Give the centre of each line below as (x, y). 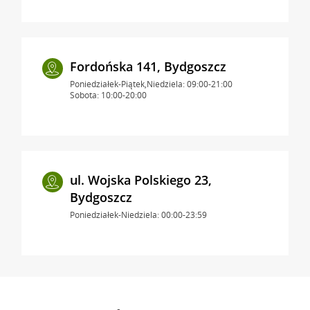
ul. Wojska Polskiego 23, (140, 180)
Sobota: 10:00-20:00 (108, 95)
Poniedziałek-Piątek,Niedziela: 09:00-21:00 (151, 84)
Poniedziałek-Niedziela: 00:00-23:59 (138, 215)
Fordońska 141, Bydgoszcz (148, 66)
